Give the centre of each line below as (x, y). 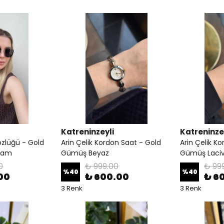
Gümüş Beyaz (85, 153)
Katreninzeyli (87, 132)
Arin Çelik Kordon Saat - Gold (111, 142)
